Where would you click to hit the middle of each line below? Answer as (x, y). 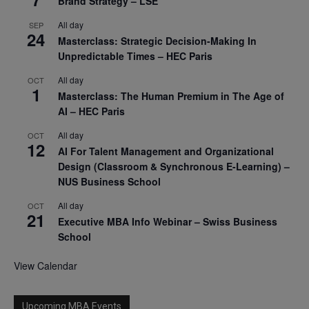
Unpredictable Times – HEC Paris (135, 56)
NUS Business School (109, 181)
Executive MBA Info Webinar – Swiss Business (168, 221)
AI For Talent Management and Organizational (166, 151)
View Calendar (46, 265)
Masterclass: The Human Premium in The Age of (171, 96)
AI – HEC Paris (91, 111)
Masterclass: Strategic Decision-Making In (157, 40)
